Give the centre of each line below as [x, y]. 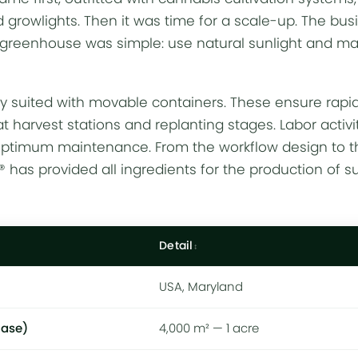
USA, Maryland [201, 287]
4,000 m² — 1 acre [209, 328]
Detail [176, 246]
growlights [43, 21]
